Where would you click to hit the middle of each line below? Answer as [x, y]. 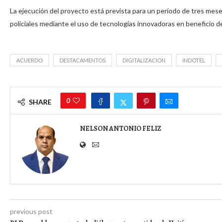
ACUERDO [29, 60]
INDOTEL [194, 60]
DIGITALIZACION [144, 60]
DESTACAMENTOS [83, 60]
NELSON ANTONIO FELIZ [120, 129]
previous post [31, 212]
